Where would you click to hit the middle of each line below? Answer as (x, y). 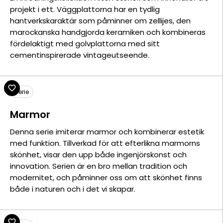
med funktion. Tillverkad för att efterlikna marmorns (105, 143)
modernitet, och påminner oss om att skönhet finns (106, 177)
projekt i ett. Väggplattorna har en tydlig (85, 9)
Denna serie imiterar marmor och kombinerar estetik (107, 132)
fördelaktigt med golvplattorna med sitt (85, 44)
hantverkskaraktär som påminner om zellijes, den (100, 21)
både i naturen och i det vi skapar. (73, 189)
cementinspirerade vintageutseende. (80, 55)
